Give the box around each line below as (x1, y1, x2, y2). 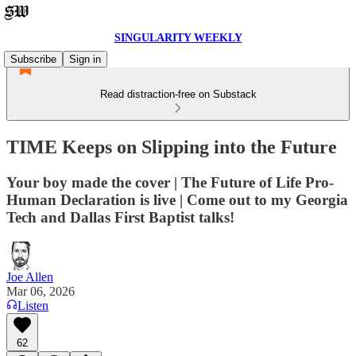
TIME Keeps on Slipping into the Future (6, 136, 337, 157)
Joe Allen (6, 269, 53, 284)
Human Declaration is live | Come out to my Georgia (6, 191, 348, 208)
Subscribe (10, 53, 56, 65)
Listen (17, 298, 48, 312)
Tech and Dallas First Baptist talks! (6, 208, 234, 226)
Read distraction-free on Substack (99, 88, 257, 100)
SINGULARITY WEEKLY (114, 32, 242, 44)
